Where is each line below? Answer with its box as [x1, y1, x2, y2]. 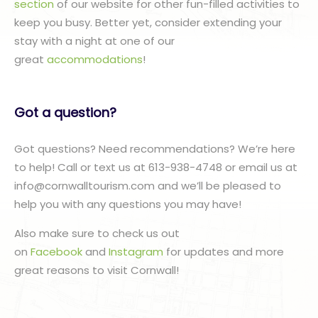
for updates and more [163, 244, 284, 260]
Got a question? [14, 104, 116, 122]
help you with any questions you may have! [14, 197, 241, 212]
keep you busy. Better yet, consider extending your [14, 15, 282, 31]
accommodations [47, 52, 143, 67]
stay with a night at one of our [14, 33, 175, 49]
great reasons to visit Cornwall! [14, 263, 179, 278]
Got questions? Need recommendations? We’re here [14, 141, 295, 157]
